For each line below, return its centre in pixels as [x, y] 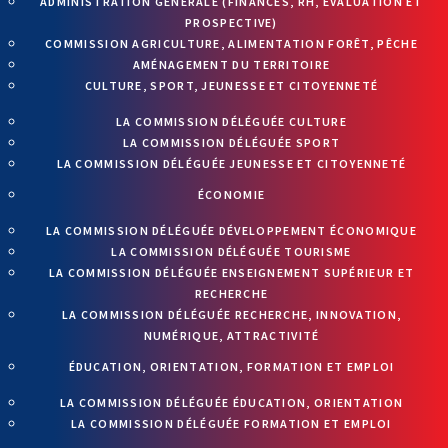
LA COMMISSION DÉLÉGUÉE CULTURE [231, 121]
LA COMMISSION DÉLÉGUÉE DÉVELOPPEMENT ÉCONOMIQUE [231, 230]
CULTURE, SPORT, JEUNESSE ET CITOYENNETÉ [231, 85]
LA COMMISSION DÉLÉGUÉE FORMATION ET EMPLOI [231, 423]
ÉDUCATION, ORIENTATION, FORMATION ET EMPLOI [231, 366]
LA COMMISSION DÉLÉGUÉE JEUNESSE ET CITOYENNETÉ [231, 163]
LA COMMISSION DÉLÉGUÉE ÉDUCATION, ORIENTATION [231, 402]
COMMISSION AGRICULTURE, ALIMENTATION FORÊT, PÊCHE [231, 43]
